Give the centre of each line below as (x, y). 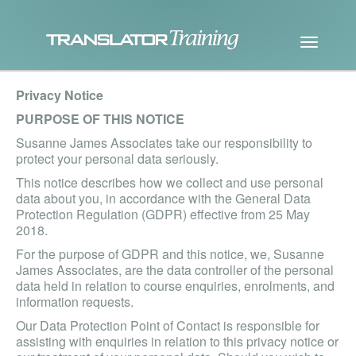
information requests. (75, 302)
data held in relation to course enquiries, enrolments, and (175, 286)
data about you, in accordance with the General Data (163, 198)
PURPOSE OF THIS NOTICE (100, 119)
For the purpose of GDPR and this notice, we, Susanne (170, 254)
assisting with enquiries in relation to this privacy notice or (177, 341)
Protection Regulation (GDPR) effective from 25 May (163, 214)
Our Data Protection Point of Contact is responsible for (168, 325)
